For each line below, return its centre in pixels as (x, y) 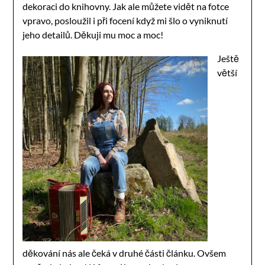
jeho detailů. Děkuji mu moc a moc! (93, 34)
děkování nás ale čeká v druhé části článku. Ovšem (125, 253)
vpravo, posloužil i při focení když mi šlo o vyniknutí (125, 20)
